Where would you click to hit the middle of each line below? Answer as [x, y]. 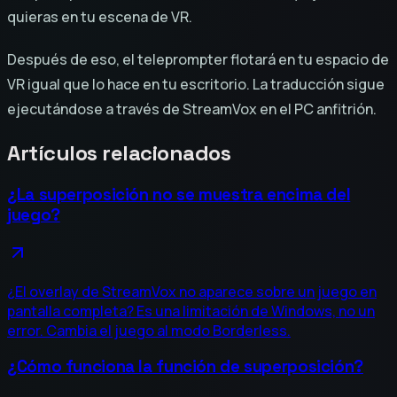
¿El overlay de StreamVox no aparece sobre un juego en [192, 291]
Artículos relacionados [119, 152]
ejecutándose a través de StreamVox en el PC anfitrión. [192, 109]
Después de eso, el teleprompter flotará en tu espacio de [198, 59]
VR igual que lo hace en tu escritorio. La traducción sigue [196, 84]
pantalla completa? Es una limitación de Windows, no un [191, 311]
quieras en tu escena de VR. [100, 16]
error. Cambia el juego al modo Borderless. [149, 330]
